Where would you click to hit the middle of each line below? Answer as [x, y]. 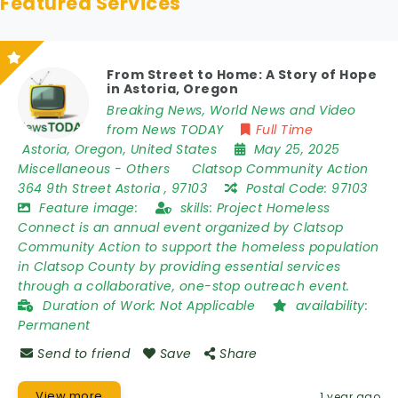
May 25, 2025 [297, 149]
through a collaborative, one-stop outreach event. [184, 286]
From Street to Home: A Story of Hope [242, 75]
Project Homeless [273, 208]
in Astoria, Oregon [172, 89]
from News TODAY [165, 130]
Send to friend [84, 354]
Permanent [54, 325]
